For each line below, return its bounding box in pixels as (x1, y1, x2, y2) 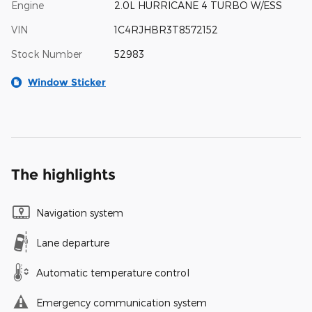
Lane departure (36, 236, 109, 249)
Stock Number (11, 47, 82, 60)
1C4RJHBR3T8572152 (114, 23, 218, 36)
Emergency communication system (36, 296, 207, 309)
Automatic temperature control (36, 266, 189, 279)
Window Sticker (28, 75, 106, 88)
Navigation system (36, 206, 123, 219)
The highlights (11, 165, 116, 183)
